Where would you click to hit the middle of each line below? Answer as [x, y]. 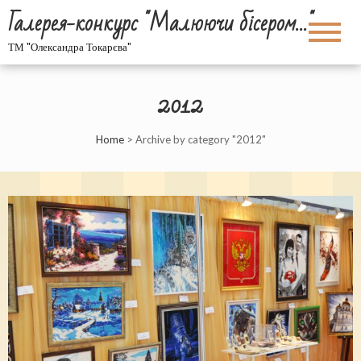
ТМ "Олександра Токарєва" [70, 47]
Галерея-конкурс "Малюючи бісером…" [161, 24]
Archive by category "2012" [200, 139]
